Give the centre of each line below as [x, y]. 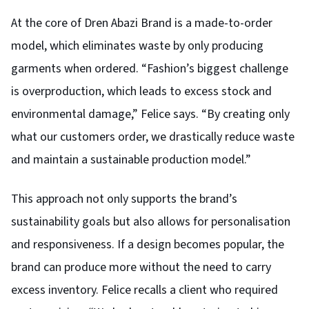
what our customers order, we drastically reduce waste [153, 137]
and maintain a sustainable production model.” [131, 159]
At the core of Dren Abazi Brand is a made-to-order [142, 23]
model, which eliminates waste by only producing [137, 46]
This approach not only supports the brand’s [124, 199]
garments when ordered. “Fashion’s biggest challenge [150, 68]
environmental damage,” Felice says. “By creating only [150, 114]
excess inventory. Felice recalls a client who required [144, 290]
